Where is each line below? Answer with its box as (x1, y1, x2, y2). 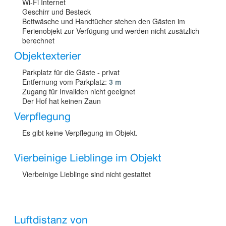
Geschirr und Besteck (22, 6, 91, 17)
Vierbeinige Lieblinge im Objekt (14, 149, 161, 167)
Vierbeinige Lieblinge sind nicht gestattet (22, 168, 151, 179)
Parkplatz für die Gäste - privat (22, 67, 120, 77)
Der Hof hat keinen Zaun (22, 95, 101, 106)
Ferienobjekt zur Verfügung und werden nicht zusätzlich (22, 25, 199, 36)
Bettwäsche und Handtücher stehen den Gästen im (22, 16, 185, 26)
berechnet (22, 35, 54, 45)
